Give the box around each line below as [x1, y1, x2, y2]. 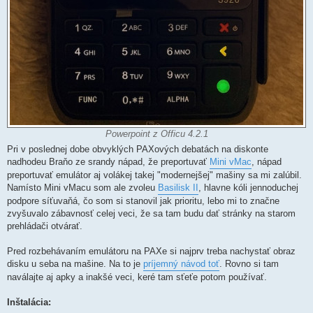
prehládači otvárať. [7, 221, 82, 232]
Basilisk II [158, 182, 198, 194]
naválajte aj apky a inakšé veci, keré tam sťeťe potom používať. [7, 272, 267, 283]
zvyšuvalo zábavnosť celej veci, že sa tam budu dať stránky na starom [7, 208, 296, 219]
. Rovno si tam [219, 259, 279, 270]
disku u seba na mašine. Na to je [7, 259, 143, 270]
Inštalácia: [7, 297, 51, 308]
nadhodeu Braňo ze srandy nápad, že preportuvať [7, 156, 210, 168]
